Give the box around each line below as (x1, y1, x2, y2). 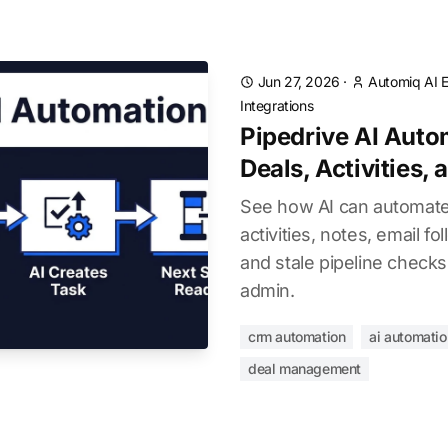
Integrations (240, 97, 314, 114)
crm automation (248, 328, 346, 345)
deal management (248, 360, 361, 377)
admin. (240, 280, 295, 301)
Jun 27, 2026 (257, 73, 340, 90)
